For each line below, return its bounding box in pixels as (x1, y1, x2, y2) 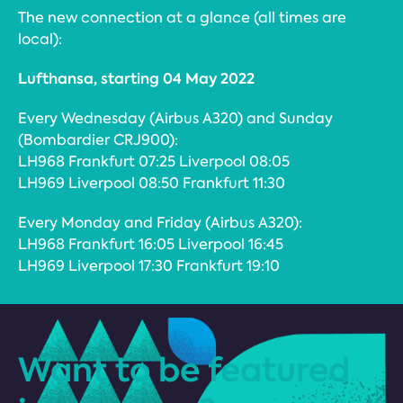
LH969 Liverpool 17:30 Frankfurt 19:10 (18, 256, 280, 275)
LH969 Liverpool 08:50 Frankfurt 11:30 (18, 174, 285, 193)
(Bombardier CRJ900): (18, 130, 178, 149)
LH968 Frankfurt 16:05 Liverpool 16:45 (18, 235, 283, 254)
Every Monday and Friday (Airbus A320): (18, 213, 302, 232)
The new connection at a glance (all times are (18, 8, 346, 27)
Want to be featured (18, 347, 350, 392)
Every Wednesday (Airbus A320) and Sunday (18, 109, 333, 128)
